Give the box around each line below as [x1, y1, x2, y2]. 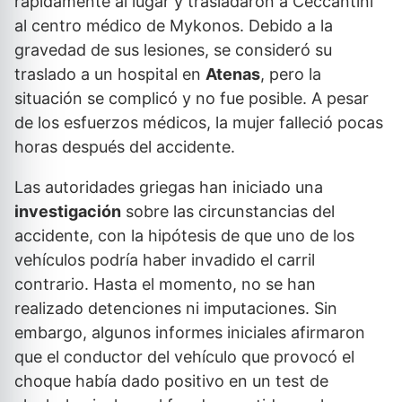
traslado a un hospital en [14, 65, 205, 84]
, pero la [260, 65, 321, 84]
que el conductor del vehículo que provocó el [14, 347, 354, 367]
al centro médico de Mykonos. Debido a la [14, 16, 333, 36]
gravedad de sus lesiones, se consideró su [14, 40, 332, 60]
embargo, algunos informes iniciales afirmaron [14, 323, 365, 343]
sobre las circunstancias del [121, 202, 335, 222]
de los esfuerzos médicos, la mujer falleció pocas [14, 113, 383, 133]
